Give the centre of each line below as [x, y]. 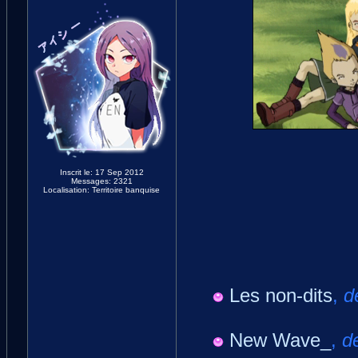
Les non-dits [280, 295]
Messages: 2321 [101, 181]
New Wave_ [280, 340]
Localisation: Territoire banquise [101, 190]
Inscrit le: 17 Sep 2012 [101, 172]
